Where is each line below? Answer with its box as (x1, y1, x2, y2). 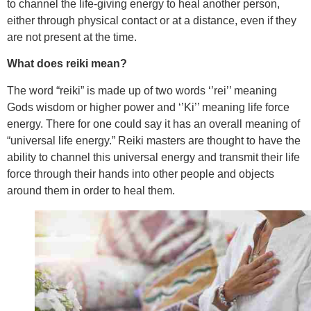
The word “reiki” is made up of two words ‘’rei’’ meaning (7, 84, 277, 96)
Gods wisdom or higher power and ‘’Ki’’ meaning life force (7, 101, 289, 113)
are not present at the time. (7, 31, 137, 43)
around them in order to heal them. (7, 184, 175, 196)
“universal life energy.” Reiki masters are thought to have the (7, 134, 301, 146)
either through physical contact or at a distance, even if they (7, 14, 296, 26)
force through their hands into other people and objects (7, 167, 274, 180)
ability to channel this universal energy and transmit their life (7, 151, 300, 163)
